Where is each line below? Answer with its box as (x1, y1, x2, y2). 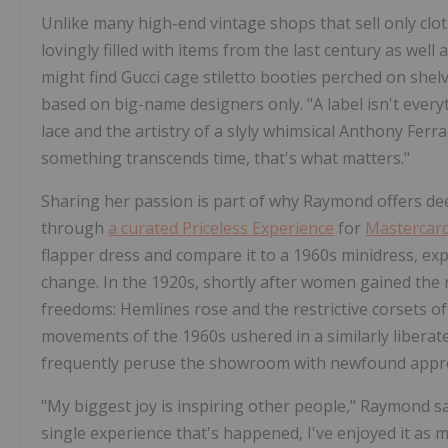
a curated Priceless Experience (108, 217, 334, 240)
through (41, 217, 108, 240)
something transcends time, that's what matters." (41, 147, 410, 170)
